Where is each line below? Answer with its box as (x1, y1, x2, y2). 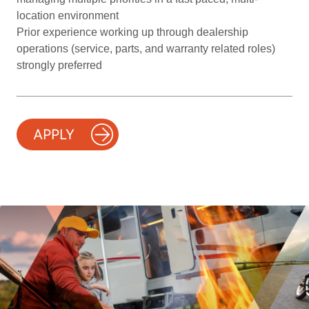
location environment (17, 10, 119, 21)
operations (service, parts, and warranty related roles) (17, 43, 275, 54)
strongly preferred (17, 59, 102, 71)
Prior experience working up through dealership (17, 26, 248, 38)
